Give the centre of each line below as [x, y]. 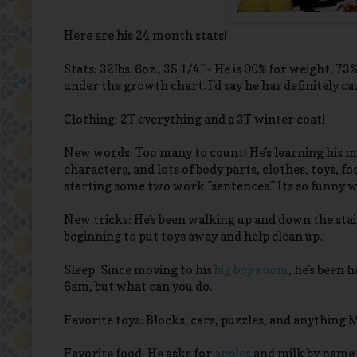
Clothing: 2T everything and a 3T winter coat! [194, 120]
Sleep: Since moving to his [139, 270]
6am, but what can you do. [138, 287]
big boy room [251, 270]
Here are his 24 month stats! [145, 36]
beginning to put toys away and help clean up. [193, 237]
